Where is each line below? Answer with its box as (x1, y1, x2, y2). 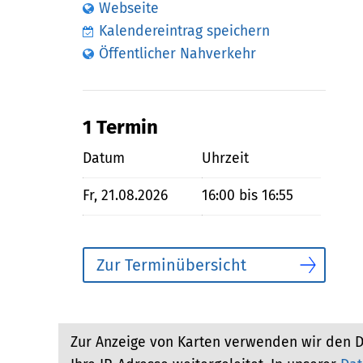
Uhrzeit (202, 149, 249, 167)
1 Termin (83, 114, 158, 139)
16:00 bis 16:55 (202, 187, 293, 205)
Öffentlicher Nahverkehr (99, 45, 256, 62)
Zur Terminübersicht (96, 254, 246, 275)
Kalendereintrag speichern (99, 22, 270, 40)
